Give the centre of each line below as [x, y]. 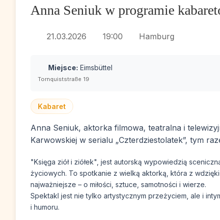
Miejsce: [62, 68]
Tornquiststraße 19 [64, 79]
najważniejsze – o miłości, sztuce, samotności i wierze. [118, 184]
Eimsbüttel [95, 68]
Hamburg [155, 36]
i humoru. [45, 207]
